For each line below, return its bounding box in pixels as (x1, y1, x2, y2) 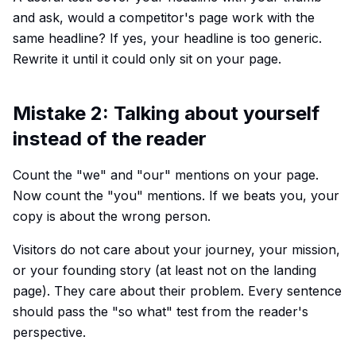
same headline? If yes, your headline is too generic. (13, 30, 322, 46)
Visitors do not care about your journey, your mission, (13, 242, 340, 257)
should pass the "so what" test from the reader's (13, 304, 308, 319)
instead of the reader (13, 127, 207, 150)
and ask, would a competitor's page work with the (13, 10, 315, 25)
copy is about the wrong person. (13, 208, 211, 224)
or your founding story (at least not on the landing (13, 262, 316, 278)
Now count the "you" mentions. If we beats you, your (13, 188, 339, 203)
